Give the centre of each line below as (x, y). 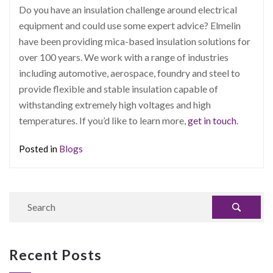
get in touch (212, 120)
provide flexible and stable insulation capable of (119, 88)
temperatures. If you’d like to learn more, (103, 120)
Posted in (39, 149)
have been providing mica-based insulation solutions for (135, 41)
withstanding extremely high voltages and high (115, 104)
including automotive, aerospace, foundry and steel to (129, 73)
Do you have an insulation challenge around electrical (128, 9)
